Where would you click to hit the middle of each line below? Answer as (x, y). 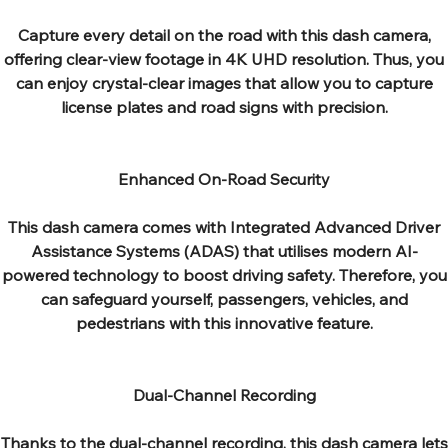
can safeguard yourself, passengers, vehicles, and (224, 298)
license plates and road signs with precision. (224, 106)
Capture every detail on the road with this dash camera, (224, 34)
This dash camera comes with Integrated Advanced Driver (224, 226)
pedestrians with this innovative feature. (224, 322)
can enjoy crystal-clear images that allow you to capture (224, 82)
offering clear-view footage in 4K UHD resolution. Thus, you (224, 58)
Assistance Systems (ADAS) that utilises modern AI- (224, 250)
